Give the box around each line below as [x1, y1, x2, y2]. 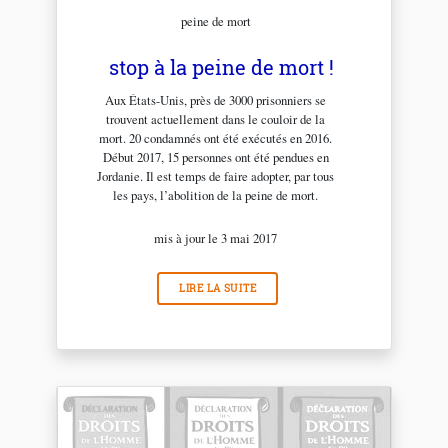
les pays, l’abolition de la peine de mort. [113, 185, 319, 204]
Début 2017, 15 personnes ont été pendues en [102, 147, 329, 166]
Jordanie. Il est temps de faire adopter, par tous [97, 166, 335, 185]
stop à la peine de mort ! [108, 53, 334, 80]
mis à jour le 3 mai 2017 [154, 228, 278, 247]
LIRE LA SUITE [178, 281, 257, 295]
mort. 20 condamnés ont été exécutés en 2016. [99, 128, 333, 147]
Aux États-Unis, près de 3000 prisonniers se [105, 90, 327, 109]
